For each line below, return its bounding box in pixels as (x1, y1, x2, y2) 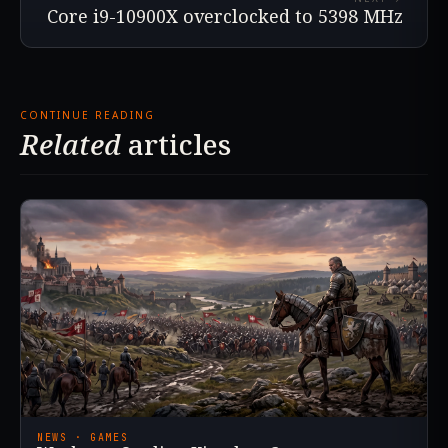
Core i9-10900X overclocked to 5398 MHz (47, 3, 403, 28)
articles (121, 124, 231, 163)
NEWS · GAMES (37, 431, 129, 445)
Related (20, 124, 121, 163)
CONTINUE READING (20, 107, 155, 122)
